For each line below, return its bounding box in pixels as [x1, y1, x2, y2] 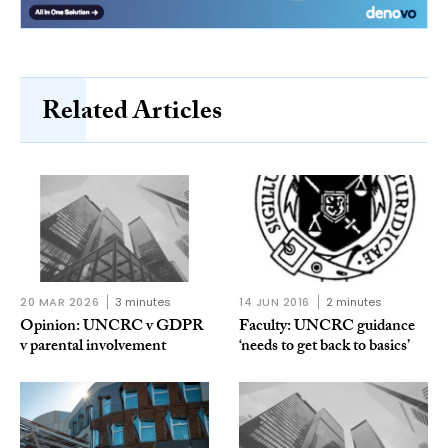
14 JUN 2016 [239, 293, 311, 310]
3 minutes [115, 293, 172, 310]
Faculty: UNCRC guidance [239, 313, 415, 341]
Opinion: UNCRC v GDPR [20, 313, 203, 341]
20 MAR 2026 [20, 293, 100, 310]
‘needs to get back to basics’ [239, 333, 410, 361]
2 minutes [326, 293, 383, 310]
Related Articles [42, 92, 222, 136]
